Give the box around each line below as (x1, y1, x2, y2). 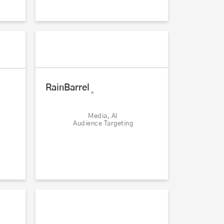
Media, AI (88, 113, 118, 120)
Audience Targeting (73, 120, 133, 127)
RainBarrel (45, 83, 89, 93)
